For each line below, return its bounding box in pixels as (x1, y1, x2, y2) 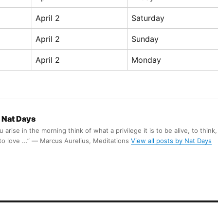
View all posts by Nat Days (130, 136, 212, 145)
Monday (131, 54, 161, 65)
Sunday (131, 34, 159, 44)
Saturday (131, 13, 164, 23)
